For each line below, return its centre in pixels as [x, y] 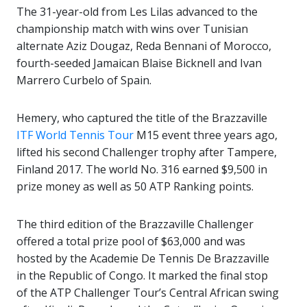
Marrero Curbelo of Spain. [84, 81]
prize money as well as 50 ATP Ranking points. [135, 187]
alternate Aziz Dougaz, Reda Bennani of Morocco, [144, 46]
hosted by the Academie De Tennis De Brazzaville [143, 259]
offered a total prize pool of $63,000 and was [131, 242]
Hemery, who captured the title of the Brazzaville [142, 118]
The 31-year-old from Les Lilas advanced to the [137, 12]
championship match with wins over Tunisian [132, 29]
